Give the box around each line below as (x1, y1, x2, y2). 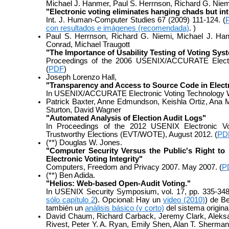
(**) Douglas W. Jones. (46, 138, 122, 147)
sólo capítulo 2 (46, 195, 95, 204)
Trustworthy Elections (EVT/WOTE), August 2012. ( (46, 130, 217, 139)
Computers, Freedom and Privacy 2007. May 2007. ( (46, 163, 222, 171)
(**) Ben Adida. (46, 171, 95, 179)
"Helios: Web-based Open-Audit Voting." (46, 179, 191, 188)
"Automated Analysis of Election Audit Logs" (46, 113, 206, 122)
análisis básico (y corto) (85, 203, 164, 212)
